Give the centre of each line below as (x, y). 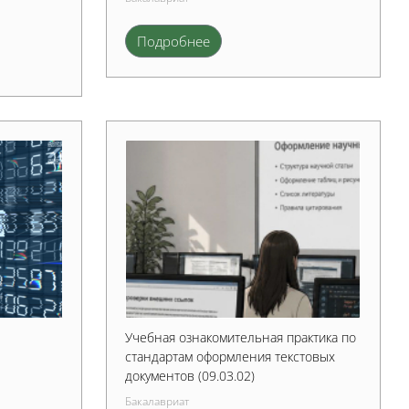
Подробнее (174, 42)
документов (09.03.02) (190, 375)
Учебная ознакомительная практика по (241, 337)
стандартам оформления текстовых (231, 356)
